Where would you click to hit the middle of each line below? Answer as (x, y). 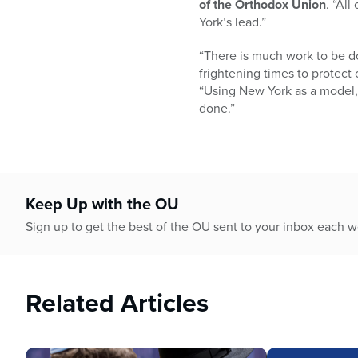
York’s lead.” (233, 22)
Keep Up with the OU (102, 204)
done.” (217, 108)
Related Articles (117, 303)
